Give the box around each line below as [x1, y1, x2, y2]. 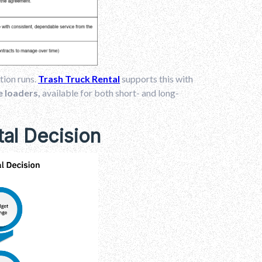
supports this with [120, 73, 193, 84]
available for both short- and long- [42, 87, 179, 98]
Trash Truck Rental [38, 73, 120, 84]
